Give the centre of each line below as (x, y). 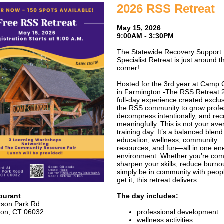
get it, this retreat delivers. (158, 180)
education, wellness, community (167, 140)
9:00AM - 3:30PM (145, 36)
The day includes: (148, 196)
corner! (128, 68)
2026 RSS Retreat (166, 9)
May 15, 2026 (139, 28)
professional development (178, 212)
